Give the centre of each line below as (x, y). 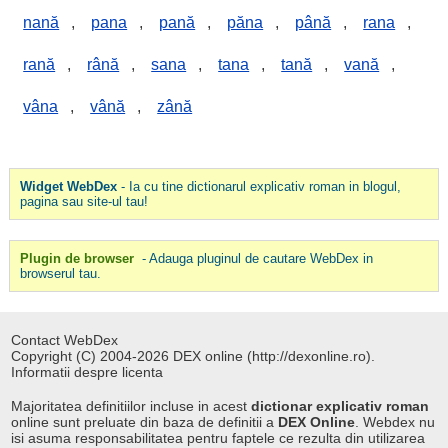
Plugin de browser (76, 258)
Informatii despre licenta (87, 372)
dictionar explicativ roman (340, 406)
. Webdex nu (395, 422)
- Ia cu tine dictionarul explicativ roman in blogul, (258, 186)
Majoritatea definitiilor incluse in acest (131, 406)
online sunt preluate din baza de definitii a (145, 422)
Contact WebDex (65, 340)
